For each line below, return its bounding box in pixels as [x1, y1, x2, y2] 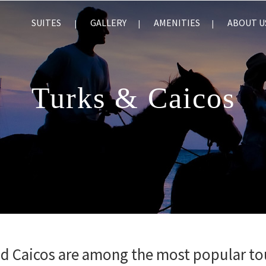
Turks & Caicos [31, 81, 235, 115]
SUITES [31, 17, 61, 28]
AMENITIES [154, 17, 200, 28]
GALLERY [90, 17, 126, 28]
